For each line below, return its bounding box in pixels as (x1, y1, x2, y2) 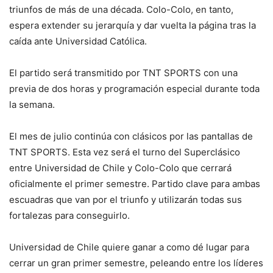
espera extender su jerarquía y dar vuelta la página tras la (9, 19, 256, 31)
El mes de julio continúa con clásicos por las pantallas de (9, 130, 253, 142)
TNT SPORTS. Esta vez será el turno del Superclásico (9, 146, 240, 158)
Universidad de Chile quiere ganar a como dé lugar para (9, 241, 249, 253)
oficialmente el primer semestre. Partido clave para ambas (9, 177, 260, 190)
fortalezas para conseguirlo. (9, 209, 130, 221)
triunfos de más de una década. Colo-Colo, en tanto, (9, 3, 233, 15)
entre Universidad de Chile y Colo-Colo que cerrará (9, 161, 232, 174)
